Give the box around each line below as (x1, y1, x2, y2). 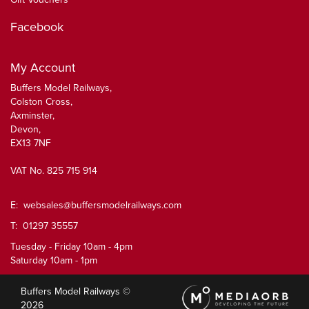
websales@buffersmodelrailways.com (23, 199, 181, 211)
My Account (10, 59, 75, 75)
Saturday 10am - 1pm (10, 254, 97, 266)
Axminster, (10, 109, 54, 121)
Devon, (10, 123, 41, 135)
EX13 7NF (10, 137, 51, 149)
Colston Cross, (10, 95, 72, 108)
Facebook (10, 19, 63, 34)
